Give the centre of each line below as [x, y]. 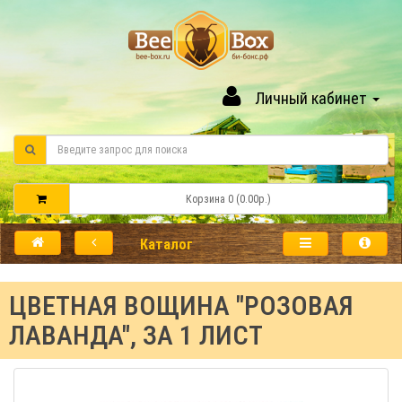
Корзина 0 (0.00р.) [228, 199]
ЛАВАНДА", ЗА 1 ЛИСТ [136, 335]
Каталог [166, 245]
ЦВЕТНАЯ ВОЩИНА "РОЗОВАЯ [181, 306]
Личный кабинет [311, 98]
